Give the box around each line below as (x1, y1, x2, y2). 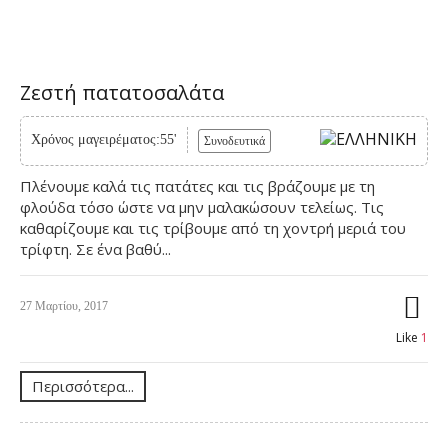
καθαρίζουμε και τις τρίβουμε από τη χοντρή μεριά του (20, 217, 406, 238)
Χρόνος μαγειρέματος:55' (31, 131, 177, 147)
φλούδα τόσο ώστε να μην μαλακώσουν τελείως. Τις (20, 196, 384, 217)
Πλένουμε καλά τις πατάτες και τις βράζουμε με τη (20, 175, 375, 196)
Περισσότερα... (32, 375, 134, 396)
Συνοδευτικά (204, 133, 265, 148)
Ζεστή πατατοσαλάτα (20, 78, 224, 106)
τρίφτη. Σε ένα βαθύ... (20, 238, 171, 259)
